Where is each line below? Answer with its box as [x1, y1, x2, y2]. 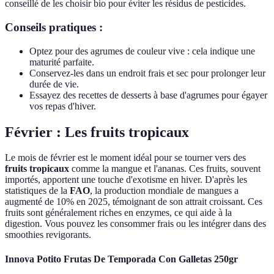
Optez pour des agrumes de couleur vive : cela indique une [29, 45, 255, 56]
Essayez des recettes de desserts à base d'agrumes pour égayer [29, 89, 267, 100]
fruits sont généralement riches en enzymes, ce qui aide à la [5, 207, 232, 218]
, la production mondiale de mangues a [90, 185, 239, 196]
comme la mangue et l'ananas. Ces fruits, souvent [69, 163, 261, 174]
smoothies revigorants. [5, 229, 91, 240]
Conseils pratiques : [5, 20, 103, 34]
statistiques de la [5, 185, 70, 196]
